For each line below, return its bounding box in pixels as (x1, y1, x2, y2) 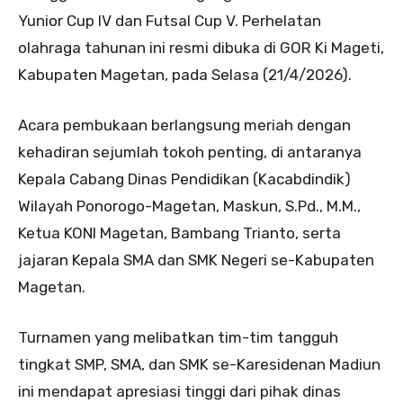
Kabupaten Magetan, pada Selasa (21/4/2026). (18, 65, 352, 84)
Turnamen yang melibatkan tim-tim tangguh (18, 327, 338, 346)
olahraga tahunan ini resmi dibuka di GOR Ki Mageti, (18, 38, 384, 57)
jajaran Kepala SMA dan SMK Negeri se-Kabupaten (18, 250, 374, 269)
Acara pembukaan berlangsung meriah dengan (18, 115, 351, 134)
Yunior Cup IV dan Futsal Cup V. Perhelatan (18, 11, 321, 30)
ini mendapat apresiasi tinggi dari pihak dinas (18, 381, 341, 400)
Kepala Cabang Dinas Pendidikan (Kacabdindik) (18, 169, 351, 188)
